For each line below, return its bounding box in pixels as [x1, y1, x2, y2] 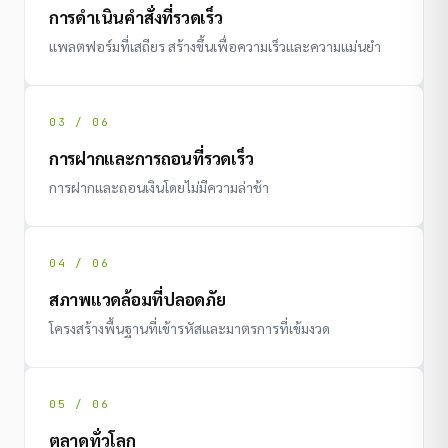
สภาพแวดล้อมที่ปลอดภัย [49, 287, 226, 310]
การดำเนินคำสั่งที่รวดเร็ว [49, 5, 223, 28]
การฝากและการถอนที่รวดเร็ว [49, 146, 254, 169]
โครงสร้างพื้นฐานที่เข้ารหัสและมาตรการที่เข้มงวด [49, 318, 330, 337]
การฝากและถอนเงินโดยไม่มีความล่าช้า [49, 177, 269, 196]
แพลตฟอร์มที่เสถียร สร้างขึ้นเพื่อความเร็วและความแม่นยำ [49, 36, 381, 55]
